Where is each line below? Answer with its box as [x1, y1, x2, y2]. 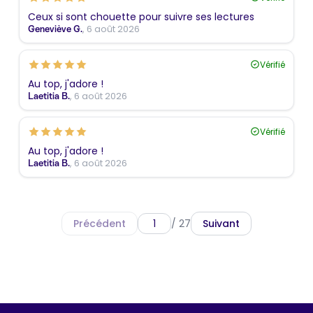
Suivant [203, 216, 240, 231]
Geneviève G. [28, 23, 82, 34]
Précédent [73, 216, 126, 231]
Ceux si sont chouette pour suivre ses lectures [28, 9, 254, 24]
